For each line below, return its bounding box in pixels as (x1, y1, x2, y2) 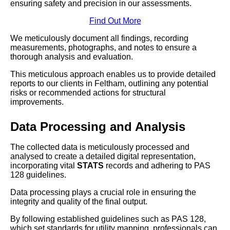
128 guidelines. (10, 170, 66, 180)
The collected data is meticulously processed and (10, 143, 189, 152)
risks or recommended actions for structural (10, 88, 166, 98)
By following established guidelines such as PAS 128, (10, 215, 206, 224)
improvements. (10, 98, 64, 107)
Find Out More (89, 16, 141, 26)
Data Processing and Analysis (10, 120, 185, 134)
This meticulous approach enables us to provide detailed (10, 70, 216, 79)
